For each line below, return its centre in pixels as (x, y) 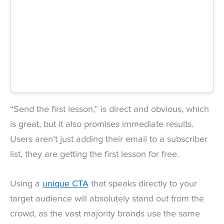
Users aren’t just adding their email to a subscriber (109, 139)
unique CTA (65, 184)
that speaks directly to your (143, 184)
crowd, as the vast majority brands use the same (105, 214)
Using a (26, 184)
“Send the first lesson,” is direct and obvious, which (109, 109)
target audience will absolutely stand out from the (107, 199)
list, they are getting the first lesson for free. (94, 154)
